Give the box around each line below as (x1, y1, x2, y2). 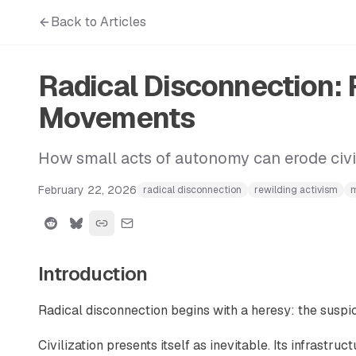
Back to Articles (51, 14, 146, 30)
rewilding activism (254, 184, 338, 196)
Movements (38, 99, 195, 137)
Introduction (38, 261, 148, 286)
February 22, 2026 (38, 183, 137, 197)
